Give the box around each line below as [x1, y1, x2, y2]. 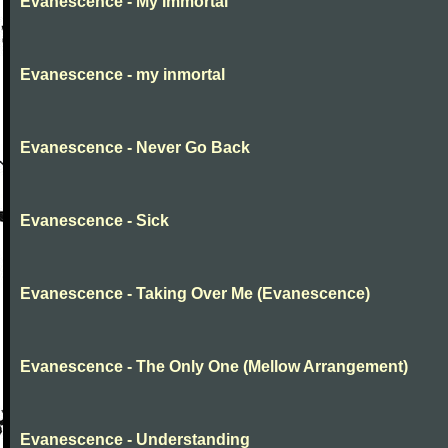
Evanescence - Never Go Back [20, 139, 250, 156]
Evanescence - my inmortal [20, 66, 225, 83]
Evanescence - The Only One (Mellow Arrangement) [20, 358, 408, 375]
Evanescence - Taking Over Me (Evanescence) [20, 285, 370, 302]
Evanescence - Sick [20, 212, 169, 229]
